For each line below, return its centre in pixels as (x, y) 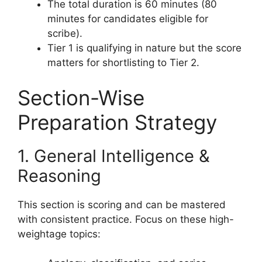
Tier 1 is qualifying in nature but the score (144, 48)
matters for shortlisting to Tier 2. (123, 63)
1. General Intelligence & (114, 156)
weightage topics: (59, 234)
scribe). (65, 34)
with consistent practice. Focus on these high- (126, 219)
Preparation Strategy (117, 122)
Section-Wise (81, 97)
